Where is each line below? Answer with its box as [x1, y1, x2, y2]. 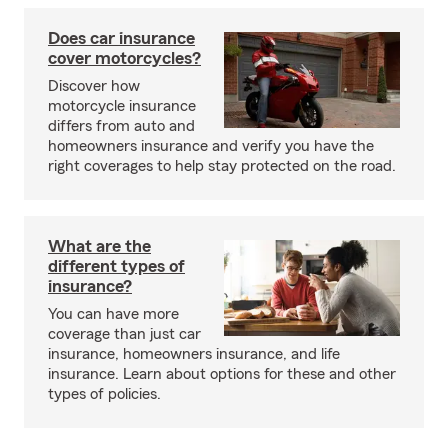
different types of [48, 257, 185, 275]
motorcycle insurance [48, 98, 196, 114]
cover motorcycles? [48, 49, 201, 67]
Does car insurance [48, 29, 195, 47]
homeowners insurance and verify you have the [48, 138, 374, 154]
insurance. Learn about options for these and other [48, 366, 396, 382]
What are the [48, 237, 151, 255]
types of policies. [48, 386, 161, 402]
